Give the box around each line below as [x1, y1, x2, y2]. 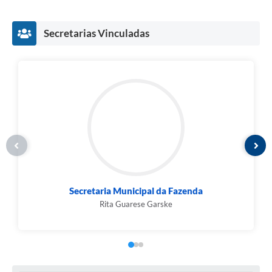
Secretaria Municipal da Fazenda [69, 185, 203, 197]
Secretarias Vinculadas [44, 27, 149, 40]
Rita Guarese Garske [100, 199, 172, 209]
